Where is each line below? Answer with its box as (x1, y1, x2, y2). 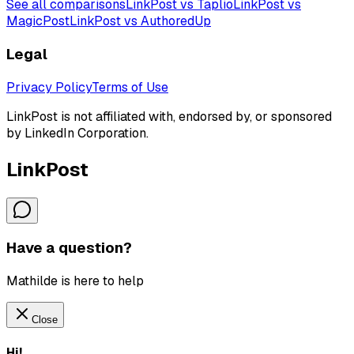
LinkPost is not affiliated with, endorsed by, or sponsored (6, 107, 332, 125)
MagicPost (6, 13, 70, 30)
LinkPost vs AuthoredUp (70, 13, 211, 30)
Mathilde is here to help (6, 273, 144, 290)
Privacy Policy (6, 78, 92, 96)
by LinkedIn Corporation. (6, 124, 149, 141)
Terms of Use (92, 78, 168, 96)
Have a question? (6, 238, 132, 258)
